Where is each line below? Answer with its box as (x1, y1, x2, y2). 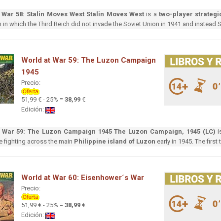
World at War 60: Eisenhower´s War (21, 173, 144, 183)
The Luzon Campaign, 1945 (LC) (114, 128, 216, 136)
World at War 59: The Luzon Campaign (21, 56, 156, 65)
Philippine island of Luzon (74, 138, 155, 146)
